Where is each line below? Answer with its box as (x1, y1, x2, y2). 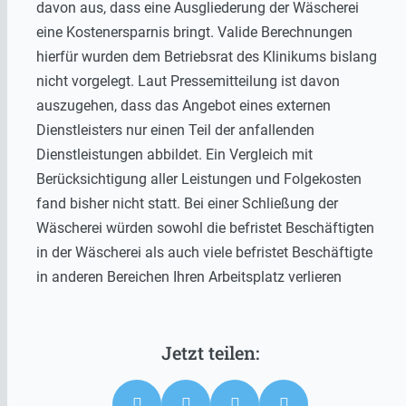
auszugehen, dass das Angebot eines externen (36, 97, 331, 115)
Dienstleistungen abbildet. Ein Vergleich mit (36, 146, 313, 164)
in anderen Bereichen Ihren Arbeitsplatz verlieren (36, 268, 342, 286)
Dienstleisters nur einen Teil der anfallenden (36, 121, 314, 140)
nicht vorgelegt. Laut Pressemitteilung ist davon (36, 72, 340, 91)
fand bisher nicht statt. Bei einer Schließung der (36, 195, 338, 213)
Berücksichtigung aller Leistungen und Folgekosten (36, 170, 362, 188)
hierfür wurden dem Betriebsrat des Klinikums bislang (36, 48, 377, 66)
